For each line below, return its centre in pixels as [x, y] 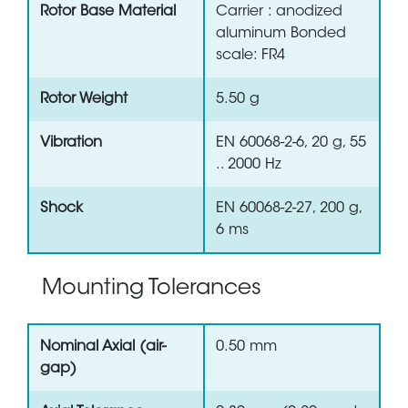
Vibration [71, 143]
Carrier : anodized [279, 12]
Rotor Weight [84, 100]
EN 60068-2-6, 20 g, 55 [291, 143]
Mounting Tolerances [152, 289]
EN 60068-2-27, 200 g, [290, 209]
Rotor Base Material [108, 12]
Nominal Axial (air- [103, 347]
